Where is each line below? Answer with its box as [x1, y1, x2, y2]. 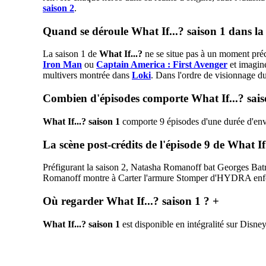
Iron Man [43, 59, 82, 70]
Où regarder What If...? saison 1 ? [43, 194, 213, 207]
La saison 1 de [43, 49, 99, 59]
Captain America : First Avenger [96, 59, 227, 70]
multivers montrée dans [43, 70, 132, 81]
